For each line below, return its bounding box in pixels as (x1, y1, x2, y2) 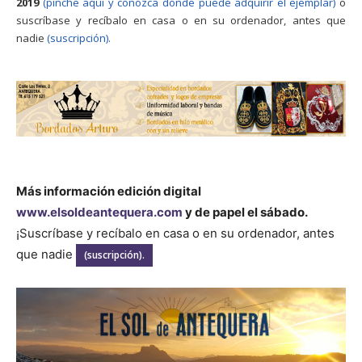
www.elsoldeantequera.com (16, 204, 183, 221)
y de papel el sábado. (183, 204, 308, 221)
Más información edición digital (16, 183, 201, 200)
